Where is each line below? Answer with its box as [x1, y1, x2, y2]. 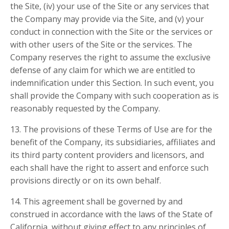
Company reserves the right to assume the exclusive [10, 52, 211, 63]
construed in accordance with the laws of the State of [10, 209, 213, 220]
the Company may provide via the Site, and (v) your [10, 13, 204, 25]
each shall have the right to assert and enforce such [10, 162, 209, 174]
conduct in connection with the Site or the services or [10, 26, 213, 38]
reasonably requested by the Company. [10, 103, 160, 114]
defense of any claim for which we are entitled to [10, 64, 195, 76]
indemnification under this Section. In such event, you [10, 77, 214, 89]
